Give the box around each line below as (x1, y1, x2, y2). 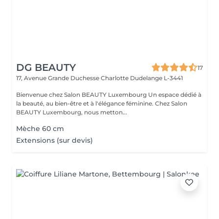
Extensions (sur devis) (16, 136, 93, 145)
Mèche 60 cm (16, 124, 64, 133)
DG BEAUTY (16, 62, 76, 73)
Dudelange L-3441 (130, 74, 183, 82)
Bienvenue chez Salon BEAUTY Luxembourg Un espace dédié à (16, 91, 148, 98)
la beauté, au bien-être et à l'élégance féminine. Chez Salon (16, 100, 187, 107)
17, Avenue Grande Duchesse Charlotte (16, 74, 130, 82)
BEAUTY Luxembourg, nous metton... (16, 109, 127, 116)
